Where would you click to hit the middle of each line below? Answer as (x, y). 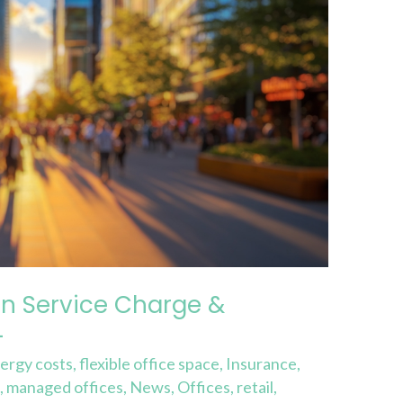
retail (255, 387)
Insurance (262, 364)
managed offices (65, 387)
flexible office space (150, 364)
